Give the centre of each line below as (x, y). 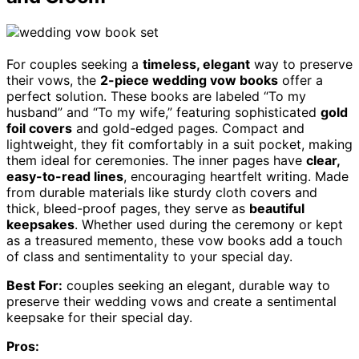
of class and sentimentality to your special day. (149, 256)
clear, (323, 160)
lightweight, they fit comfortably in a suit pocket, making (179, 144)
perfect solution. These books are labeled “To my (156, 96)
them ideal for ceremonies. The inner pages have (156, 160)
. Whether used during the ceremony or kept (209, 224)
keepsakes (40, 224)
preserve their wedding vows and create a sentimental (171, 301)
